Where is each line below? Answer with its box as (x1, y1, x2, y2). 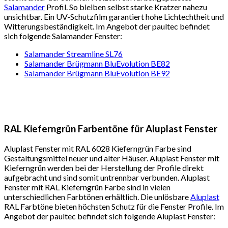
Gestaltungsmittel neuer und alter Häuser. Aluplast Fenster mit (4, 153, 219, 163)
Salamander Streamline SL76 (24, 49, 123, 59)
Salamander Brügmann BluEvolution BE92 (24, 68, 170, 78)
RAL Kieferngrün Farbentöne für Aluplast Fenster (4, 123, 217, 134)
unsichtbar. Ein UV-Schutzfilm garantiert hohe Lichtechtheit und (4, 12, 224, 21)
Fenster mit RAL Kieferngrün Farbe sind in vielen (4, 182, 170, 192)
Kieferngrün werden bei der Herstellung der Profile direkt (4, 163, 204, 173)
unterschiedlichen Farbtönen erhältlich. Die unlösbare (4, 192, 190, 202)
